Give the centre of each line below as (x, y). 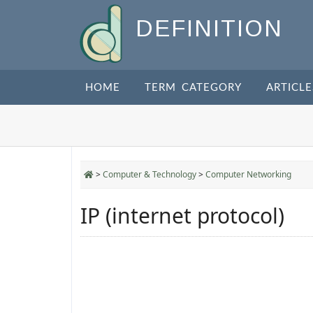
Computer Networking (248, 174)
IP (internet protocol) (182, 216)
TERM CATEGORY (193, 88)
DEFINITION (209, 29)
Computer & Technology (150, 174)
